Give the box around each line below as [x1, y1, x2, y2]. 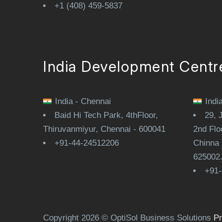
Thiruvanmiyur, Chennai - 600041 [43, 124, 166, 134]
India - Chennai [55, 97, 111, 107]
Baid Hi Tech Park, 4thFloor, [55, 111, 158, 120]
